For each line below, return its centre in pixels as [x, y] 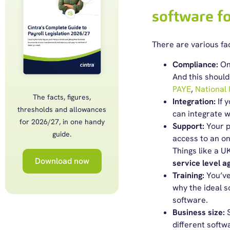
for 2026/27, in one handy [62, 122]
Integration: [194, 101]
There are [171, 44]
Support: [189, 126]
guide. [62, 134]
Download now [62, 161]
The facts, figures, [62, 97]
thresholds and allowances [62, 110]
